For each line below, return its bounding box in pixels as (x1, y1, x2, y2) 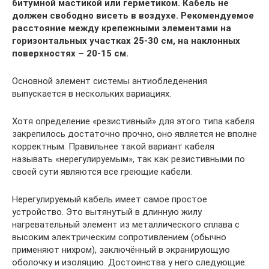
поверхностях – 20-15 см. (12, 47, 128, 59)
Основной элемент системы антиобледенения (12, 75, 207, 86)
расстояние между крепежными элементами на (12, 22, 231, 34)
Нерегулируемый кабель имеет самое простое (12, 193, 207, 205)
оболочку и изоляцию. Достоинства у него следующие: (12, 256, 247, 268)
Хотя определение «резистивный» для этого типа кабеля (12, 115, 255, 127)
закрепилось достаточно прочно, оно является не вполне (12, 128, 257, 139)
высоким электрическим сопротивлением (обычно (12, 231, 226, 243)
